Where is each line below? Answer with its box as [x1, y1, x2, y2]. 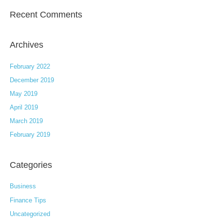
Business [10, 182, 36, 190]
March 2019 [10, 117, 43, 125]
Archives [10, 39, 43, 50]
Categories [10, 160, 52, 170]
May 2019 [10, 90, 37, 97]
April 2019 [10, 104, 38, 111]
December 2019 [10, 76, 54, 84]
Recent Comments [10, 9, 82, 19]
